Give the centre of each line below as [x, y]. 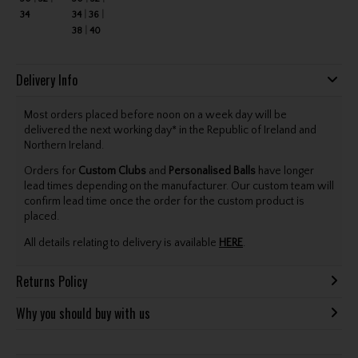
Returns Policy [51, 282]
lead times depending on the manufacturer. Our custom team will [179, 187]
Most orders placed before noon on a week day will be [155, 115]
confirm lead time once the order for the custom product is [164, 202]
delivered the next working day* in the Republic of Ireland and [170, 131]
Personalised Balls [212, 171]
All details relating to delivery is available [121, 243]
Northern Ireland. [64, 146]
